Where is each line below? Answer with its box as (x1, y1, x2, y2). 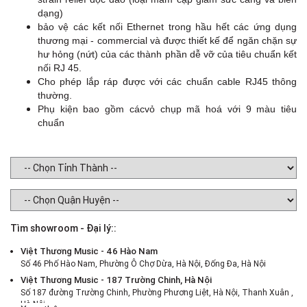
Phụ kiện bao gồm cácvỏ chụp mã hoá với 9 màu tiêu (38, 103, 297, 115)
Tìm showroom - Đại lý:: (10, 222, 116, 235)
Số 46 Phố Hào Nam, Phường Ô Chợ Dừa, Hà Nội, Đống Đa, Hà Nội (21, 258, 266, 269)
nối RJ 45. (38, 62, 82, 74)
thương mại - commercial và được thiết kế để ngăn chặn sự (38, 35, 297, 47)
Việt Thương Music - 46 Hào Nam (21, 245, 158, 258)
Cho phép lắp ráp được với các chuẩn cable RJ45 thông (38, 76, 297, 88)
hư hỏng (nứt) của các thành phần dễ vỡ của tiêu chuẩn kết (38, 49, 297, 60)
